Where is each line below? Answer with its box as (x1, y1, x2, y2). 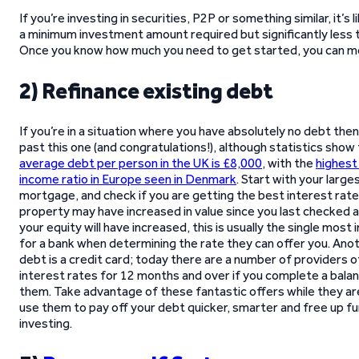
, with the (262, 155, 316, 171)
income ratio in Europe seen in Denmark (19, 171, 236, 187)
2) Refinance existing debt (19, 77, 273, 104)
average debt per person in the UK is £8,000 (19, 155, 262, 171)
